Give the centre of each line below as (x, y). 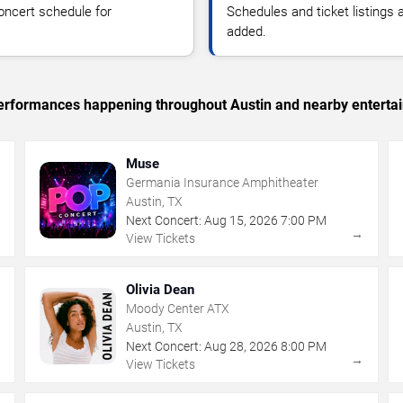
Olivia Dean (161, 289)
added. (246, 31)
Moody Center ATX (178, 308)
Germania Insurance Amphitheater (223, 182)
